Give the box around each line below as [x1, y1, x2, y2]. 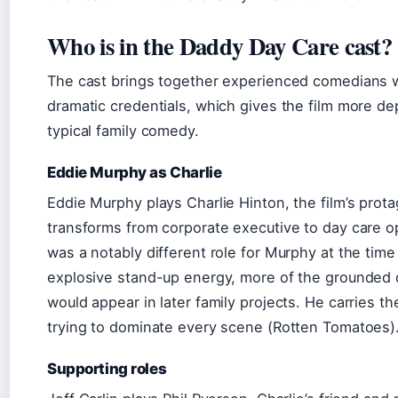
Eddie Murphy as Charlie [47, 163, 222, 182]
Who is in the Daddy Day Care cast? [47, 28, 393, 64]
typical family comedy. [47, 122, 199, 140]
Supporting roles [47, 360, 167, 378]
